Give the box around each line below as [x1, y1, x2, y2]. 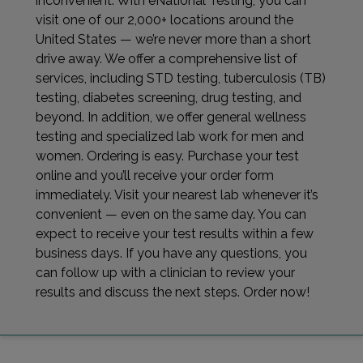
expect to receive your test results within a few [36, 226, 314, 242]
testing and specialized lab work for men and [36, 129, 304, 145]
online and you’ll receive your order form [36, 168, 274, 184]
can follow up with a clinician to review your [36, 265, 295, 281]
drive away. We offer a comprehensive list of [36, 51, 297, 67]
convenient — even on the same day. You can [36, 207, 306, 223]
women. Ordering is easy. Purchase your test [36, 148, 299, 164]
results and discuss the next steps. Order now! [36, 284, 310, 301]
